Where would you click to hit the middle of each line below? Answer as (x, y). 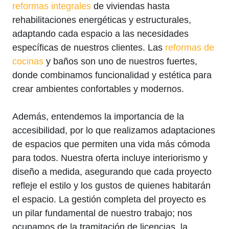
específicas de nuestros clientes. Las (89, 47)
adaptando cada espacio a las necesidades (100, 33)
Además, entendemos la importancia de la (98, 116)
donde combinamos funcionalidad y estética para (112, 75)
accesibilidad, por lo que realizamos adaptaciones (114, 130)
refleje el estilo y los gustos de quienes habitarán (111, 185)
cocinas (28, 61)
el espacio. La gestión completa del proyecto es (109, 199)
